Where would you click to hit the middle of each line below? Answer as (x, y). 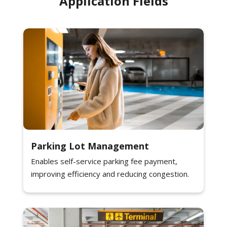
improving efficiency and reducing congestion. (110, 174)
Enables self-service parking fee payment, (104, 161)
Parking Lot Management (90, 146)
